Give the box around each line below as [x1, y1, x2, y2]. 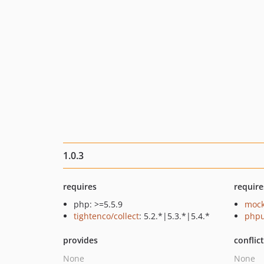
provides [63, 235, 98, 246]
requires [63, 181, 97, 192]
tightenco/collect [74, 210, 139, 222]
